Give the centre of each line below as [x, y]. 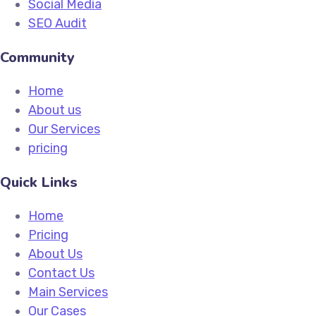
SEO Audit [57, 23]
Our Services [64, 129]
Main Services [68, 292]
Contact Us [61, 273]
